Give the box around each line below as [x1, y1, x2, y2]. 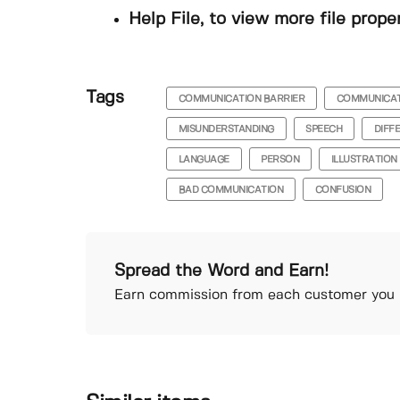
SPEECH [305, 124, 343, 134]
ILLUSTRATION [330, 154, 397, 164]
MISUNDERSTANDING [178, 124, 274, 134]
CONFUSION [314, 185, 371, 195]
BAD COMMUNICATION [178, 185, 284, 195]
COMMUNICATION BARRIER [178, 94, 305, 104]
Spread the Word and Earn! [114, 262, 329, 279]
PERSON [261, 154, 300, 164]
